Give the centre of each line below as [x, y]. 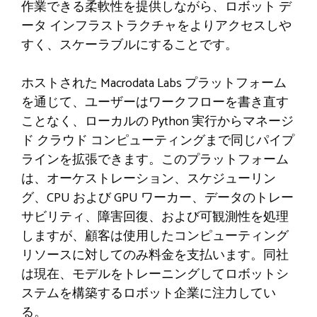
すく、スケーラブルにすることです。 [129, 46]
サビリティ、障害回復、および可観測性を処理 [155, 218]
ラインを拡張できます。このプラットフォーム [155, 160]
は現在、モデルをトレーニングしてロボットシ [155, 275]
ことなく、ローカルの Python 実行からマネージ [157, 122]
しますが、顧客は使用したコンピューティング [155, 237]
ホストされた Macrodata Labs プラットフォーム [154, 84]
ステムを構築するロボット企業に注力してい [149, 294]
